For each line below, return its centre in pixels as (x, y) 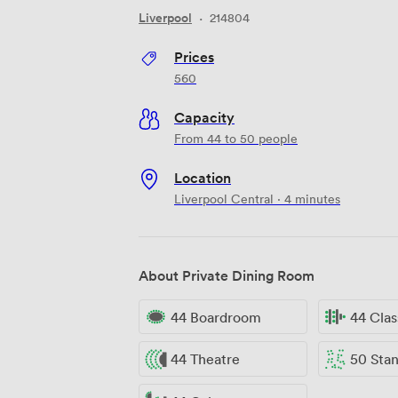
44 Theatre (205, 359)
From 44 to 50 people (236, 138)
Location (203, 177)
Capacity (204, 117)
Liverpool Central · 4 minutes (257, 198)
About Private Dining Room (227, 275)
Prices (194, 56)
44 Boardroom (216, 317)
